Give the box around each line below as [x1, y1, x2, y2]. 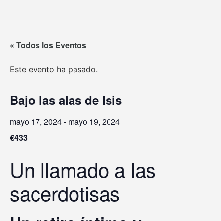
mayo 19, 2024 [68, 115, 120, 127]
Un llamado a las [10, 154, 156, 183]
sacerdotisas [10, 178, 120, 207]
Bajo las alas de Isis [10, 91, 122, 108]
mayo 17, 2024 [10, 115, 62, 127]
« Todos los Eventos [10, 39, 86, 51]
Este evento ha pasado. [10, 64, 98, 74]
